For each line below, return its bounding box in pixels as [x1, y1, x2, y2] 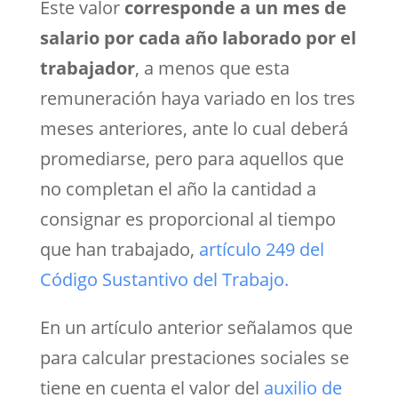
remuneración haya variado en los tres [39, 85, 355, 110]
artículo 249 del [198, 236, 324, 261]
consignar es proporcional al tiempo [39, 206, 336, 231]
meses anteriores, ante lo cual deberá [39, 115, 348, 140]
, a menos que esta [134, 55, 290, 80]
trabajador [39, 55, 135, 80]
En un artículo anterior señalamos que [39, 314, 353, 339]
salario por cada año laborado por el [39, 25, 356, 50]
